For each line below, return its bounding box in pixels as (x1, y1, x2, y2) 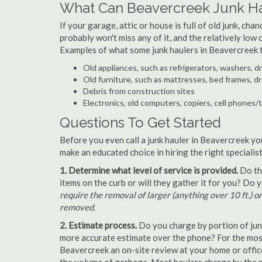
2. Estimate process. (60, 220, 137, 230)
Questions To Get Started (60, 114, 221, 131)
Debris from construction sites (83, 86, 195, 96)
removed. (60, 202, 95, 212)
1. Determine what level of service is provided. (60, 165, 238, 175)
